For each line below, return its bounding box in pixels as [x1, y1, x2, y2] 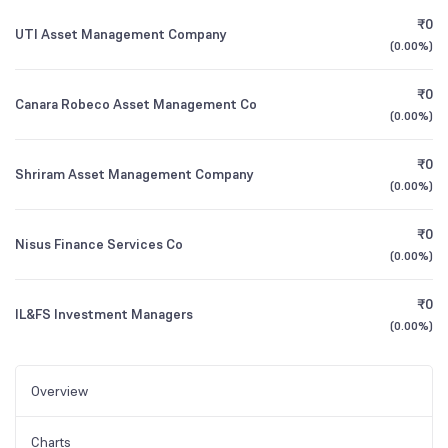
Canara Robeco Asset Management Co [15, 95, 257, 113]
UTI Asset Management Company [15, 25, 227, 43]
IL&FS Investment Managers [15, 305, 193, 323]
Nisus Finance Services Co [15, 235, 183, 253]
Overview [31, 382, 88, 400]
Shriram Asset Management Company [15, 165, 254, 183]
